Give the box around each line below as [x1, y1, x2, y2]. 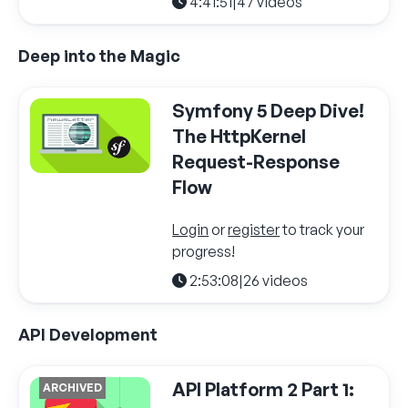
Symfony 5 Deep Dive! [172, 98, 365, 122]
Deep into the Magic [18, 45, 180, 66]
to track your [280, 219, 365, 239]
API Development [18, 323, 158, 344]
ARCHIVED [43, 380, 102, 394]
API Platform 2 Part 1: [172, 377, 355, 401]
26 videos [243, 270, 309, 290]
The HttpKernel [172, 124, 307, 148]
